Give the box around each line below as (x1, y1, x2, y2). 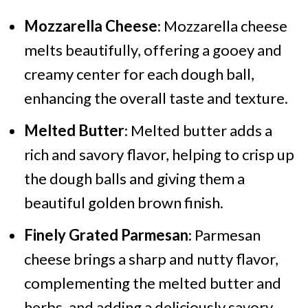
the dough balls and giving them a (23, 168, 245, 188)
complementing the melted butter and (23, 273, 281, 292)
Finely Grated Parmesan (23, 225, 188, 244)
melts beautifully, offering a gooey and (23, 40, 282, 59)
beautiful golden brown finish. (23, 192, 223, 212)
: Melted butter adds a (124, 120, 272, 140)
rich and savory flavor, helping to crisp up (23, 144, 294, 164)
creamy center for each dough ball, (23, 64, 254, 83)
